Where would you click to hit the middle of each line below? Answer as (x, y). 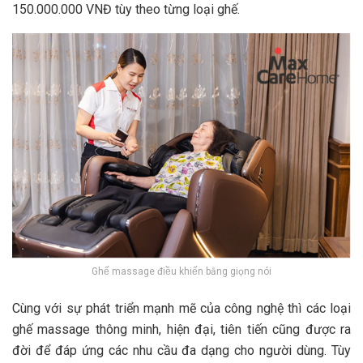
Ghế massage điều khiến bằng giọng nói (181, 271)
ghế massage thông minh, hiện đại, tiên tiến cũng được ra (181, 329)
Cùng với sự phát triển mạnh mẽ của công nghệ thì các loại (181, 308)
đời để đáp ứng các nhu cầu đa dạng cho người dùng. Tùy (181, 350)
